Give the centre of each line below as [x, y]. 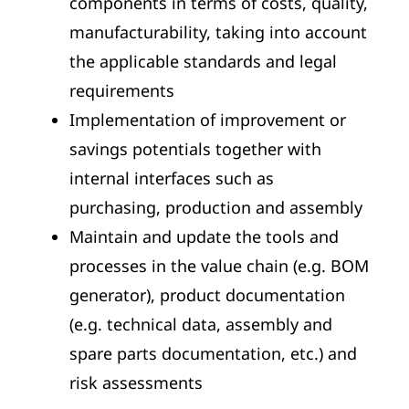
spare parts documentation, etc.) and [213, 354]
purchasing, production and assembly [216, 208]
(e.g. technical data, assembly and [201, 325]
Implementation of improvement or [208, 120]
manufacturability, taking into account [218, 32]
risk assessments [136, 383]
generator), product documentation [207, 295]
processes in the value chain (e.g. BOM [219, 266]
